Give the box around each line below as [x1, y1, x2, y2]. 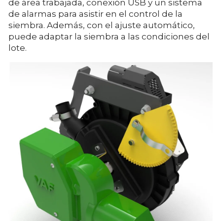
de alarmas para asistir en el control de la [8, 9, 183, 19]
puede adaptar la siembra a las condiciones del [8, 32, 210, 42]
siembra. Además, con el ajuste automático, [8, 20, 195, 31]
